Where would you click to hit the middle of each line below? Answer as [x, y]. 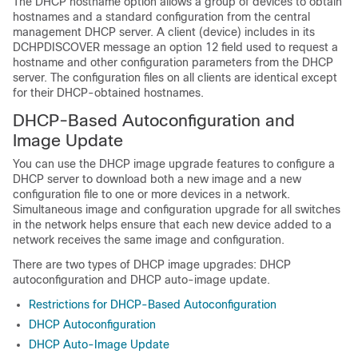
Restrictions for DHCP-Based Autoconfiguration [153, 305]
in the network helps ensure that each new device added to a [172, 225]
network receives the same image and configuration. [149, 240]
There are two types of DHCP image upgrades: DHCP [152, 265]
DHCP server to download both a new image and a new [157, 179]
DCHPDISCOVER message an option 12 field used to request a [175, 48]
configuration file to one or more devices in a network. [151, 195]
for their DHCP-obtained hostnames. [108, 93]
